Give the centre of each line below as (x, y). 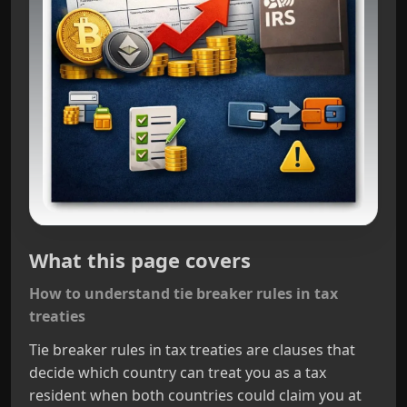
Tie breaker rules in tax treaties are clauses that (192, 350)
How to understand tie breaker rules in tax (184, 293)
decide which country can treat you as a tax (178, 372)
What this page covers (140, 260)
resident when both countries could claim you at (195, 395)
